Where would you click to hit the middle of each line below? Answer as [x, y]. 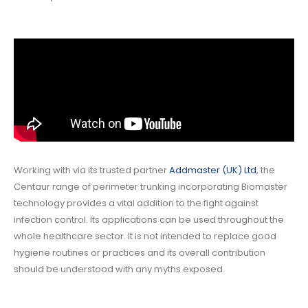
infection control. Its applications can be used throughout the [149, 219]
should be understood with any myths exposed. [119, 269]
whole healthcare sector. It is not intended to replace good [145, 236]
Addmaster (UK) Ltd [213, 170]
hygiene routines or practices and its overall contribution [140, 252]
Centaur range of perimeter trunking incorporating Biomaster [151, 186]
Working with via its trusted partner [91, 170]
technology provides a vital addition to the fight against [136, 203]
